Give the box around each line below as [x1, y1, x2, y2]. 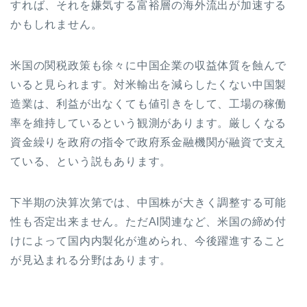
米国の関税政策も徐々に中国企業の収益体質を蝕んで [10, 59, 287, 71]
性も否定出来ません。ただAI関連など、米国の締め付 [10, 215, 286, 228]
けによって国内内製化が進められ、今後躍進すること [10, 234, 287, 247]
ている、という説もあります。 [10, 155, 172, 167]
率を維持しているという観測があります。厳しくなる [10, 116, 287, 129]
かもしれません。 [10, 18, 103, 30]
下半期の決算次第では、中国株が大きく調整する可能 [10, 196, 287, 208]
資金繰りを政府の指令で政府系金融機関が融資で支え [10, 136, 287, 148]
